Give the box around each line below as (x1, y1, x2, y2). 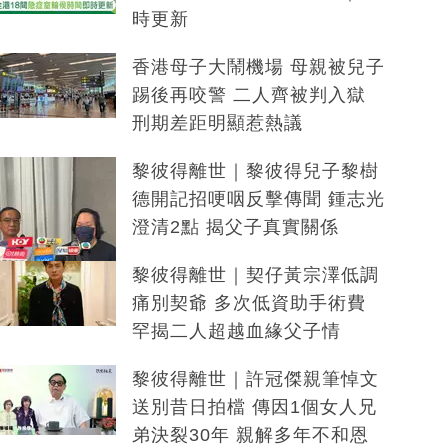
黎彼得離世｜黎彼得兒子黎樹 (131, 161, 379, 182)
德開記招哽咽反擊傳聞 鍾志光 (131, 189, 385, 210)
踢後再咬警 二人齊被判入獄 (131, 85, 366, 106)
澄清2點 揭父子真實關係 (131, 217, 339, 238)
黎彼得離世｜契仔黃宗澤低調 (131, 265, 379, 286)
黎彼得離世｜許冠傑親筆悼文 (131, 369, 379, 390)
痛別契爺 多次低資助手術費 (131, 293, 366, 314)
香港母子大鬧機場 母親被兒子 (131, 57, 385, 78)
